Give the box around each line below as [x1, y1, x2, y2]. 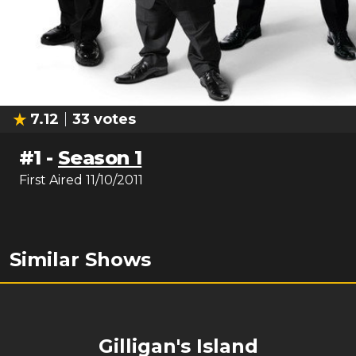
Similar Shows [10, 248, 151, 272]
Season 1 [58, 146, 142, 170]
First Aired [19, 172, 83, 188]
